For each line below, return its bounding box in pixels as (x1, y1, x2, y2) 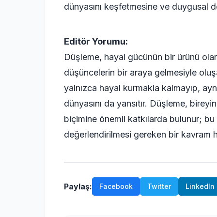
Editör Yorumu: (64, 36, 128, 46)
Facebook (99, 182, 133, 190)
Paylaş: (64, 181, 92, 191)
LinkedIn (186, 182, 215, 190)
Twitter (147, 182, 171, 190)
